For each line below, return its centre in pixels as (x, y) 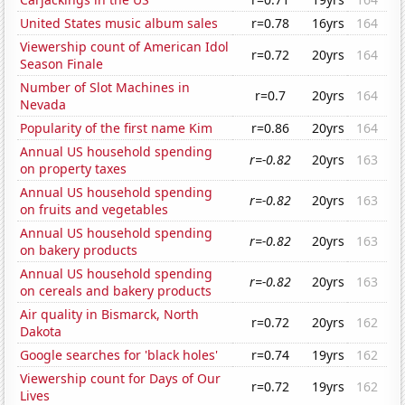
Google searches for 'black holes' (119, 355)
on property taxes (74, 169)
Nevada (43, 105)
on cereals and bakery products (116, 291)
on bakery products (79, 250)
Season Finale (62, 64)
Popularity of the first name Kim (117, 128)
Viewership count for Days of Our (121, 379)
